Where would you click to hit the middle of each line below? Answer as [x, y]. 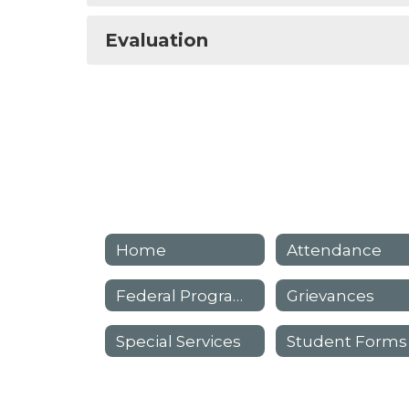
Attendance [335, 250]
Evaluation [157, 40]
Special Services [178, 341]
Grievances [331, 295]
